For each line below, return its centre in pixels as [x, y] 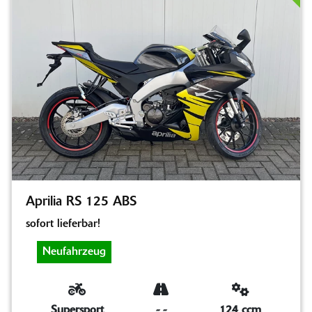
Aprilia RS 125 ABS [81, 203]
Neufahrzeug [74, 252]
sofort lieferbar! [63, 225]
